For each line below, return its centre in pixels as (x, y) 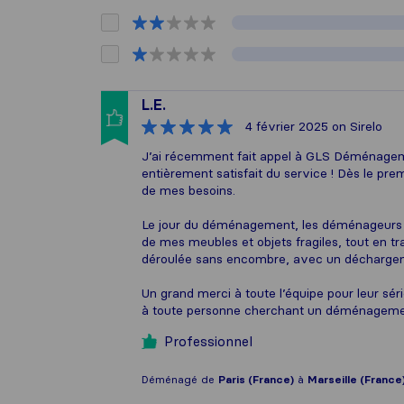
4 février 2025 (287, 126)
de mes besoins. (188, 190)
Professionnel (208, 341)
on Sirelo (355, 126)
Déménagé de (180, 379)
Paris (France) (256, 379)
